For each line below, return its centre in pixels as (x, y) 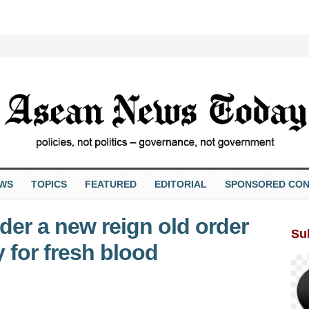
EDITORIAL (180, 184)
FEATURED (110, 184)
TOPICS (49, 184)
